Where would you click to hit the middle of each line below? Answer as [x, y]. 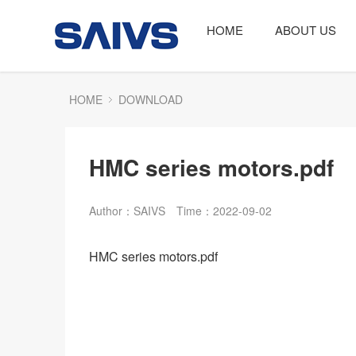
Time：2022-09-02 [224, 211]
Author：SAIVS [127, 211]
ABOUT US [305, 30]
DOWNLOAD [151, 99]
